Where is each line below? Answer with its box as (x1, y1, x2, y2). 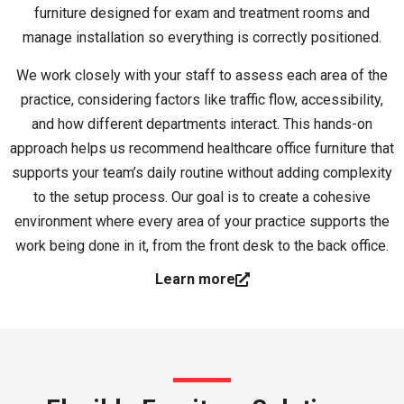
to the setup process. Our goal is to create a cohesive (33, 188, 371, 206)
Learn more (154, 271, 235, 289)
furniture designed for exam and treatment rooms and (34, 5, 370, 23)
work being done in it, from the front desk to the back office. (15, 236, 389, 254)
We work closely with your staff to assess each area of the (16, 66, 388, 84)
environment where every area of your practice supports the (14, 212, 390, 230)
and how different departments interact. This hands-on (32, 115, 372, 133)
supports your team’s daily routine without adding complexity (12, 163, 392, 181)
